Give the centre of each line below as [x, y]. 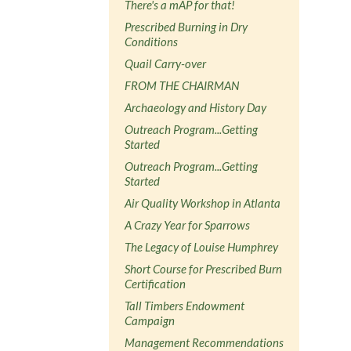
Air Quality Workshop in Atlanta [203, 203]
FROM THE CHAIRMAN [182, 85]
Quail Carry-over [166, 63]
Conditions [152, 41]
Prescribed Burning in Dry [186, 26]
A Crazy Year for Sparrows [188, 224]
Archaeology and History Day [196, 107]
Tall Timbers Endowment [185, 305]
